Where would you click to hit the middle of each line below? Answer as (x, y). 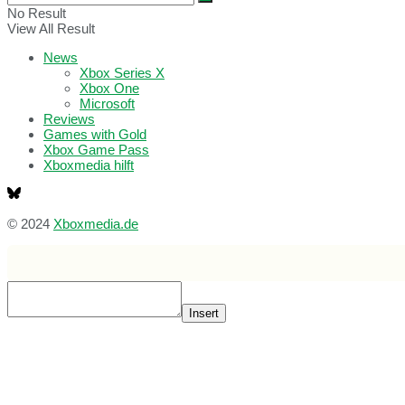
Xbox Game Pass (96, 150)
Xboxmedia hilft (89, 165)
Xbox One (109, 89)
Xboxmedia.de (96, 224)
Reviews (69, 119)
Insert (204, 314)
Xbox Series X (122, 73)
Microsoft (107, 104)
